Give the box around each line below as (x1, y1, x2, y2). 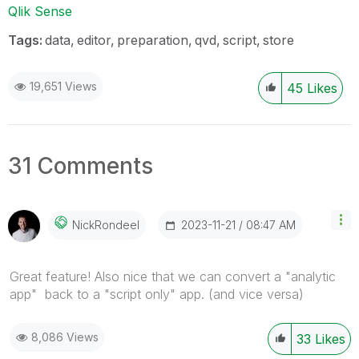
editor (77, 31, 111, 48)
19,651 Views (30, 79, 97, 93)
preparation (117, 31, 188, 48)
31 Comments (8, 151, 153, 179)
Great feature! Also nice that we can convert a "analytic (10, 268, 336, 284)
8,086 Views (31, 329, 99, 344)
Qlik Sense (8, 2, 72, 19)
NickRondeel (72, 218, 139, 232)
